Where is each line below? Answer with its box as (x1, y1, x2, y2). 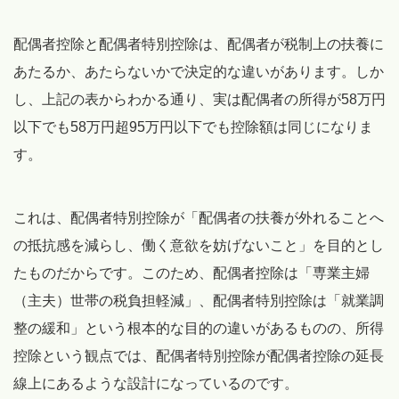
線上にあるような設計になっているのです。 (13, 376, 298, 392)
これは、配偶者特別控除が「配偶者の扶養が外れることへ (13, 210, 384, 226)
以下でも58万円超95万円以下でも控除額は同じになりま (13, 119, 373, 135)
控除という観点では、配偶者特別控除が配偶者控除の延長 (13, 348, 384, 364)
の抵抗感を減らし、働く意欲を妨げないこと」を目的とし (13, 238, 384, 254)
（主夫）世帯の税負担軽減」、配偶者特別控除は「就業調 (13, 293, 384, 309)
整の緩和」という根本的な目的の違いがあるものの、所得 (13, 321, 384, 337)
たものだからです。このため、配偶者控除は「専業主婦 (13, 265, 370, 281)
